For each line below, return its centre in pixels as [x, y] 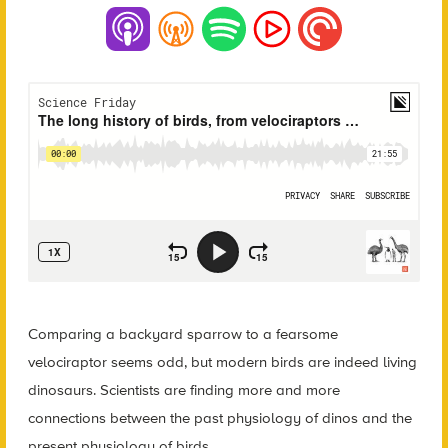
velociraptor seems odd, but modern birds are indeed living [222, 361]
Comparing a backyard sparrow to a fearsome [182, 333]
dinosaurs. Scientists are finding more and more [183, 389]
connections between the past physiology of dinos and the [219, 417]
